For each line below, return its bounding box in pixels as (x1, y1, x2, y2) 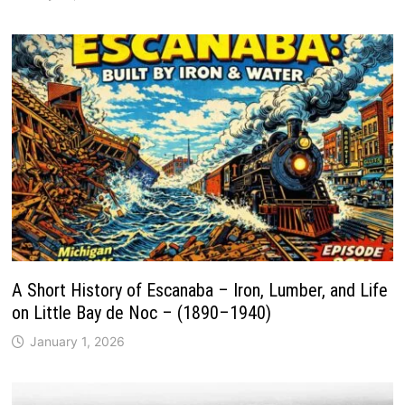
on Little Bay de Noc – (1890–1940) (11, 302, 271, 325)
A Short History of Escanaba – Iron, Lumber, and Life (11, 279, 388, 302)
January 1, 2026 (29, 334, 125, 350)
